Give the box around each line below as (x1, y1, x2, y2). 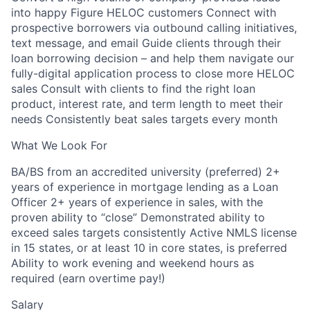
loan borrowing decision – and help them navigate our (11, 51, 294, 65)
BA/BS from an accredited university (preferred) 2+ (11, 165, 280, 179)
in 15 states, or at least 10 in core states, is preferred (11, 241, 287, 255)
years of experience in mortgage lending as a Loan (11, 180, 278, 194)
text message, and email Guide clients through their (11, 36, 281, 50)
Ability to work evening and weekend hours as (11, 256, 254, 270)
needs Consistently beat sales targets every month (11, 112, 277, 126)
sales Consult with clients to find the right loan (11, 82, 255, 95)
